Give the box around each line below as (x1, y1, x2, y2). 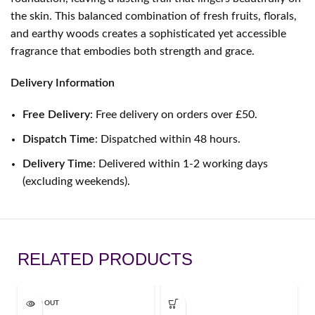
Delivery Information (11, 77, 115, 89)
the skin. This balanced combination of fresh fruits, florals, (11, 10, 297, 22)
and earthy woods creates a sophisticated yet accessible (11, 27, 287, 39)
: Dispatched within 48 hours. (95, 133, 241, 145)
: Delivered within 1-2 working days (93, 157, 269, 169)
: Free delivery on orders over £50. (90, 108, 258, 120)
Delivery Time (22, 157, 94, 169)
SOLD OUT (25, 299, 60, 307)
